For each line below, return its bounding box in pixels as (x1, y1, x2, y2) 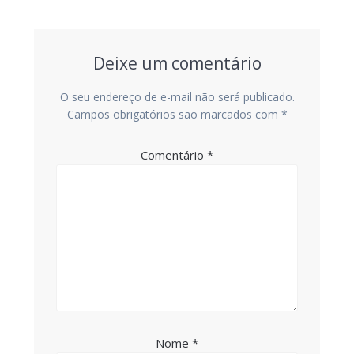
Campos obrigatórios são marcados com (66, 107, 281, 122)
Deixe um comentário (92, 52, 262, 75)
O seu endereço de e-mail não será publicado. (59, 89, 295, 105)
